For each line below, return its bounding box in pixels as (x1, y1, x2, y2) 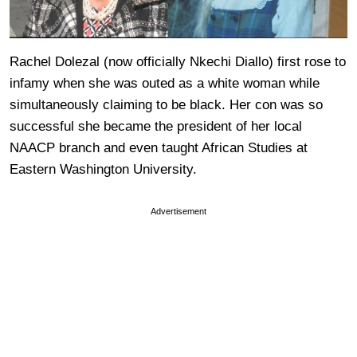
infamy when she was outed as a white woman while (10, 75, 320, 91)
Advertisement (151, 206, 206, 216)
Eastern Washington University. (10, 161, 197, 177)
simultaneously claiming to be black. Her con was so (10, 96, 323, 112)
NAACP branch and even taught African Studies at (10, 139, 308, 155)
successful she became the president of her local (10, 118, 302, 134)
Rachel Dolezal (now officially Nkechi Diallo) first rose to (10, 53, 346, 69)
